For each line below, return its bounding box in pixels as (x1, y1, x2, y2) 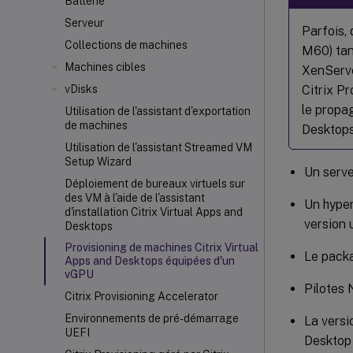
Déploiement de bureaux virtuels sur (65, 177, 245, 190)
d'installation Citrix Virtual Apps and (65, 206, 243, 218)
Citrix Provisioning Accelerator (65, 290, 218, 303)
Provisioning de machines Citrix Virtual (65, 241, 258, 254)
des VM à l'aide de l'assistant (65, 191, 205, 204)
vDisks (65, 83, 98, 95)
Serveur (65, 17, 104, 29)
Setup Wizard (65, 155, 132, 168)
